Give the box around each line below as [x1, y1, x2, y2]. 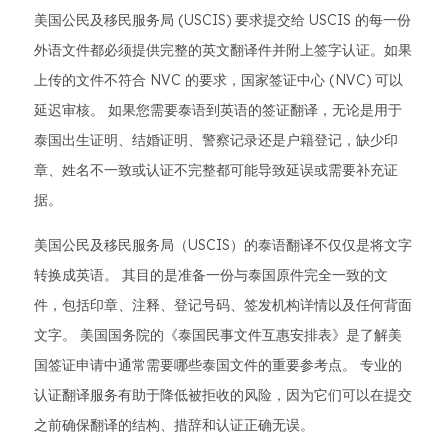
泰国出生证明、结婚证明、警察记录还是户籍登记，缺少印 [34, 131, 398, 149]
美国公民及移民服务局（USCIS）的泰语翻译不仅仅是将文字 [34, 236, 412, 254]
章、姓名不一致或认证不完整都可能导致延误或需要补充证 [34, 161, 398, 179]
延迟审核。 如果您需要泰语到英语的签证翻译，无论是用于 [34, 101, 402, 119]
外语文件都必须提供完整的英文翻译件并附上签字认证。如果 [34, 41, 412, 59]
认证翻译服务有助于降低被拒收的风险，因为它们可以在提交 [34, 386, 412, 404]
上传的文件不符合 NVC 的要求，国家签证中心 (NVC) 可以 [34, 71, 403, 89]
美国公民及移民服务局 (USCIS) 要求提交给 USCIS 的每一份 [34, 11, 411, 29]
